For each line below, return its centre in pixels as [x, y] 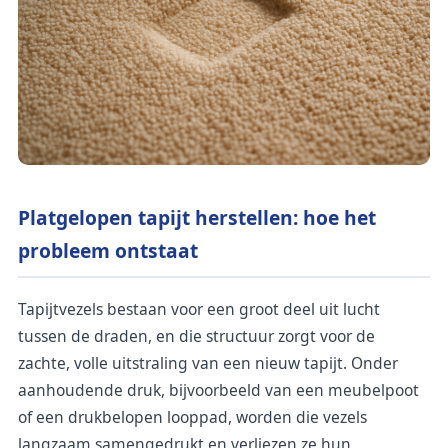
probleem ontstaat [108, 250]
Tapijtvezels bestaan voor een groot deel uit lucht [199, 309]
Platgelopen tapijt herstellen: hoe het [197, 217]
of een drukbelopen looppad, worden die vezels [192, 417]
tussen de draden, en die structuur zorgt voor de [196, 336]
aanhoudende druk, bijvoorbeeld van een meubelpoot [218, 390]
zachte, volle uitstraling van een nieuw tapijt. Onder [208, 363]
